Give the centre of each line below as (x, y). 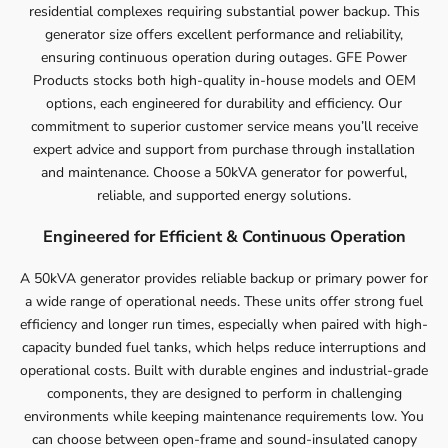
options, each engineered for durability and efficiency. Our (224, 103)
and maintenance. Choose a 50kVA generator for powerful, (224, 172)
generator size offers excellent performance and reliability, (224, 34)
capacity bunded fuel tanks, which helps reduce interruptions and (224, 347)
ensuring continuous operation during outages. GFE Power (224, 57)
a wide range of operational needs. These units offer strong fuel (224, 301)
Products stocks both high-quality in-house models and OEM (224, 80)
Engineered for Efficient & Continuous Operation (224, 237)
